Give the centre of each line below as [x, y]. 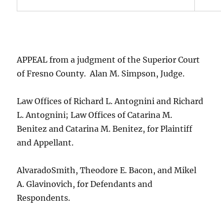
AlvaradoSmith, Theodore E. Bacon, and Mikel [107, 170]
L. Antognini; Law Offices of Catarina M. [95, 115]
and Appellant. [45, 142]
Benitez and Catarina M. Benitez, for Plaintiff [105, 129]
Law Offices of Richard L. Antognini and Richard [110, 101]
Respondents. [44, 198]
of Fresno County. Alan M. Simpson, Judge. [101, 73]
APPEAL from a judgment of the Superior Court [109, 59]
